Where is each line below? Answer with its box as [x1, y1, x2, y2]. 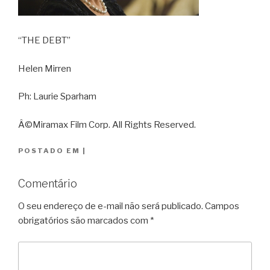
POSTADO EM [18, 146, 83, 155]
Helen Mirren [18, 63, 71, 74]
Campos [205, 201, 239, 212]
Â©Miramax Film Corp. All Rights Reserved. [18, 119, 196, 130]
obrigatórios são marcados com [18, 215, 150, 227]
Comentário [18, 177, 77, 190]
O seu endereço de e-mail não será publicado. [18, 201, 203, 212]
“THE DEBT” [18, 35, 71, 46]
